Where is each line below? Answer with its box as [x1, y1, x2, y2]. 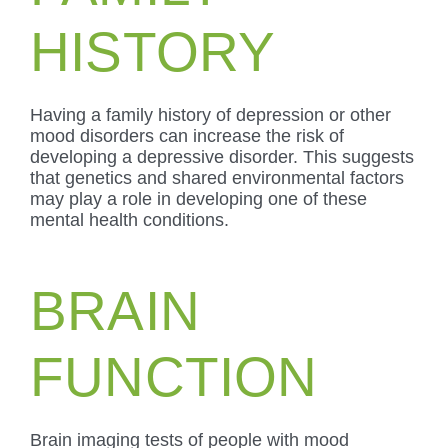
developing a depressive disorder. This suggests [30, 146, 414, 167]
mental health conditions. [30, 209, 229, 230]
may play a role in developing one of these [30, 188, 367, 209]
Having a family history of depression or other [30, 104, 391, 125]
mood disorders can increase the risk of [30, 125, 344, 146]
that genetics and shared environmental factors [30, 167, 404, 188]
